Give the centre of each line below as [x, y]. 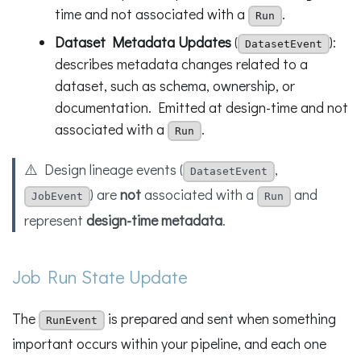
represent [56, 220]
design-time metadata [155, 220]
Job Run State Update [100, 277]
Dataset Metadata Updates [143, 41]
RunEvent [72, 321]
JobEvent [58, 197]
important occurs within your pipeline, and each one [169, 344]
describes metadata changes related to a [181, 63]
